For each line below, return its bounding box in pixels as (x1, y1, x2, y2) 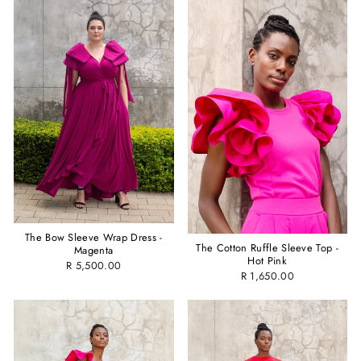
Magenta (74, 242, 114, 258)
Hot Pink (247, 252, 288, 268)
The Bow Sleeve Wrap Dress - (24, 229, 163, 245)
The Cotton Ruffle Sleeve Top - (196, 239, 339, 255)
